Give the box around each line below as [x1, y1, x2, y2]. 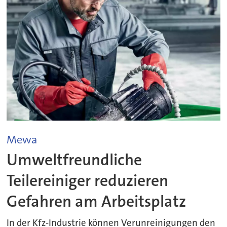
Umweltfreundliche [7, 149, 142, 170]
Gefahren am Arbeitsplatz [7, 191, 186, 212]
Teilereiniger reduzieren [7, 170, 169, 191]
